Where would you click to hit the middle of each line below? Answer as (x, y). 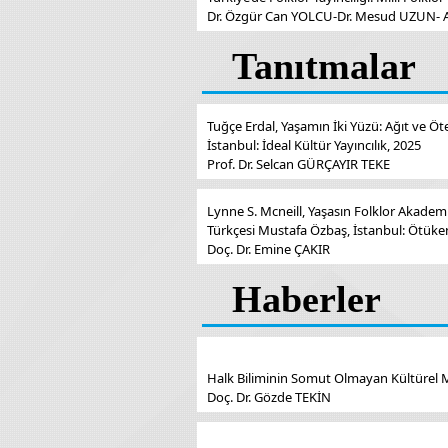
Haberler (306, 299)
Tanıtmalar (324, 66)
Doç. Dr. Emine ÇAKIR (268, 249)
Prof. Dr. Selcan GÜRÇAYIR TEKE (298, 164)
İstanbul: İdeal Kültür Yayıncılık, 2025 (314, 145)
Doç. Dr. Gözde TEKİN (269, 397)
